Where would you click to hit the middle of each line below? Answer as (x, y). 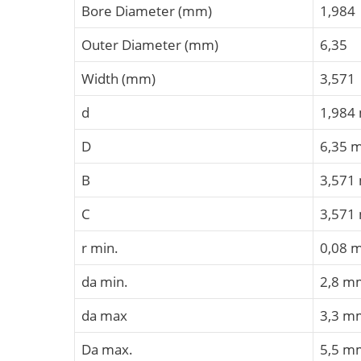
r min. (100, 247)
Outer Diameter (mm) (150, 44)
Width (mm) (118, 78)
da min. (105, 281)
